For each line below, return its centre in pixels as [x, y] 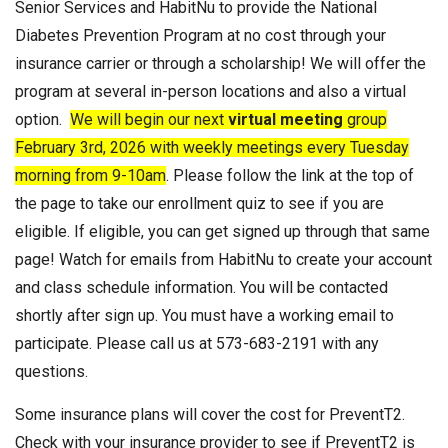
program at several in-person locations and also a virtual [210, 92]
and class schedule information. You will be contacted [201, 288]
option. [42, 120]
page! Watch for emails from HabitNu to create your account [223, 260]
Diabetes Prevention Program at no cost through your [200, 36]
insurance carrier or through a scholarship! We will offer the [220, 64]
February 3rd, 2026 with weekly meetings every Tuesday [212, 148]
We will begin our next [149, 120]
